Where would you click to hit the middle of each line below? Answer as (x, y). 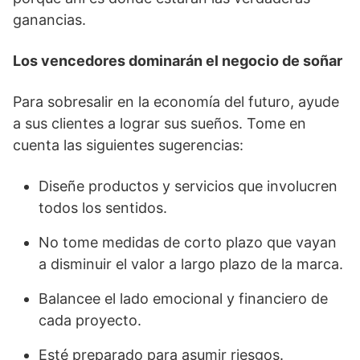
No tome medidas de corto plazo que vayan (188, 242)
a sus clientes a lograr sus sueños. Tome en (160, 123)
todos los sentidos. (103, 208)
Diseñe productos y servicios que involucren (188, 186)
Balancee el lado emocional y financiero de (183, 299)
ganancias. (49, 20)
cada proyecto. (90, 320)
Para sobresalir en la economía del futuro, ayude (176, 102)
